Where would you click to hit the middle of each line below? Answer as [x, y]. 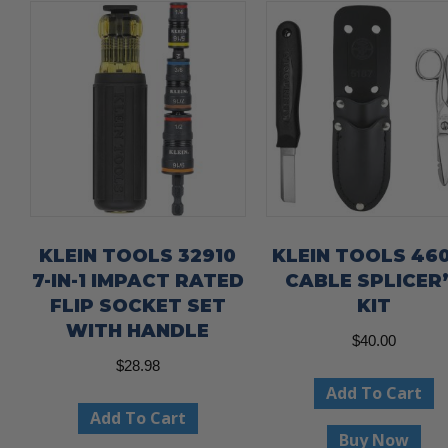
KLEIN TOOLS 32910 [138, 256]
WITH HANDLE [138, 331]
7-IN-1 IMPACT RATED [137, 281]
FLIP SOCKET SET [137, 306]
